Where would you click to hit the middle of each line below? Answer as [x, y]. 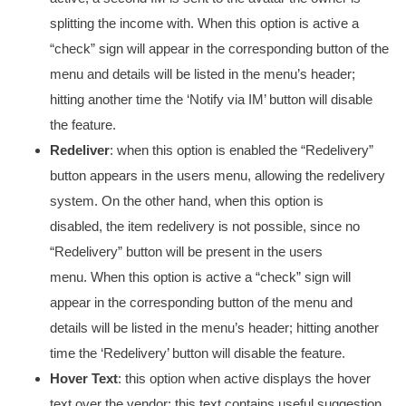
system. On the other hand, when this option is [187, 201]
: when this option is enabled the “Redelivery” [242, 150]
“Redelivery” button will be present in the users [186, 251]
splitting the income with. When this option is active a [204, 23]
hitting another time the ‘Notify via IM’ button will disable [211, 99]
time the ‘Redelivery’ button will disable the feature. [198, 353]
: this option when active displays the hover [244, 378]
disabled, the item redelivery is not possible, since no [205, 226]
